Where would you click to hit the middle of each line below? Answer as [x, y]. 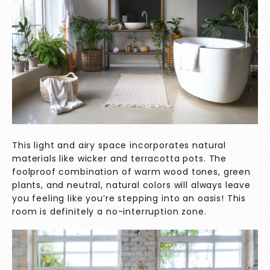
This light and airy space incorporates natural [119, 146]
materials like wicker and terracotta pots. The [120, 159]
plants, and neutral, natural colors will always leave [132, 185]
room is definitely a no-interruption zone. [109, 212]
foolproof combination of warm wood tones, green [131, 172]
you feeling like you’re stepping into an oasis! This [129, 199]
